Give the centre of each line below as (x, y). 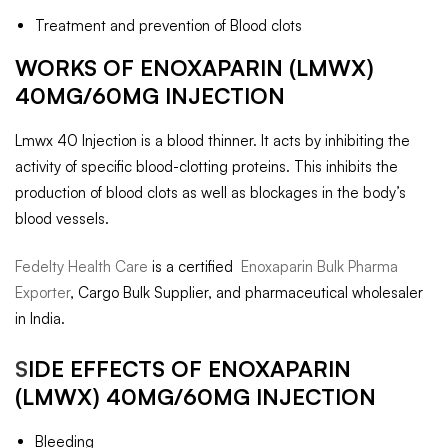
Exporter (42, 293)
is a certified (192, 267)
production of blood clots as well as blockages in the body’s (210, 192)
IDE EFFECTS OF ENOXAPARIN (189, 368)
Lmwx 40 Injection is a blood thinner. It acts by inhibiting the (212, 140)
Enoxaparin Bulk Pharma (317, 267)
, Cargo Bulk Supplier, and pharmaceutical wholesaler (246, 293)
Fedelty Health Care (81, 267)
